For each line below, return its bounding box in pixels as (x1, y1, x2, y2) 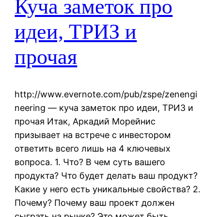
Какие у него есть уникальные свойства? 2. (15, 184, 201, 194)
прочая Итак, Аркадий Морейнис (15, 116, 156, 126)
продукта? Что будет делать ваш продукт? (15, 170, 198, 181)
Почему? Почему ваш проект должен (15, 197, 175, 208)
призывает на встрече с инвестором (15, 129, 171, 140)
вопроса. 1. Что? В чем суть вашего (15, 156, 166, 167)
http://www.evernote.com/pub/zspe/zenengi (15, 89, 198, 99)
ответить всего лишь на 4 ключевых (15, 143, 171, 154)
